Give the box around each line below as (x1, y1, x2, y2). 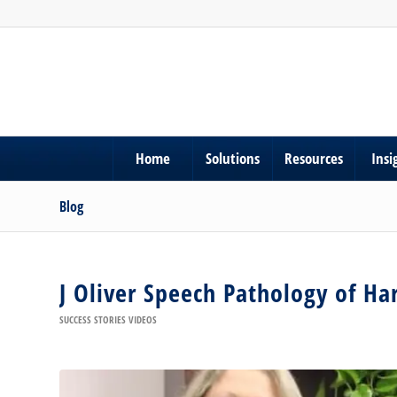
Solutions (205, 148, 260, 168)
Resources (284, 148, 343, 168)
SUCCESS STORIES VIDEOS (59, 313, 157, 326)
